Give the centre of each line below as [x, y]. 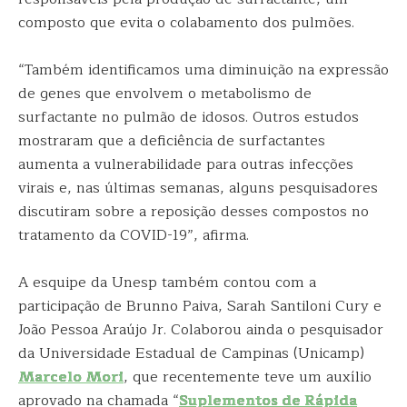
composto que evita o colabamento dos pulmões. [186, 23]
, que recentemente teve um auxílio [248, 377]
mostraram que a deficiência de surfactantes [172, 141]
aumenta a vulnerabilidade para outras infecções [186, 164]
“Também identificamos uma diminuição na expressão [203, 70]
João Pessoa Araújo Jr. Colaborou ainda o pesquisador [201, 330]
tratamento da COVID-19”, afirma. [134, 235]
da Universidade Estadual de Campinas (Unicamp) [191, 353]
